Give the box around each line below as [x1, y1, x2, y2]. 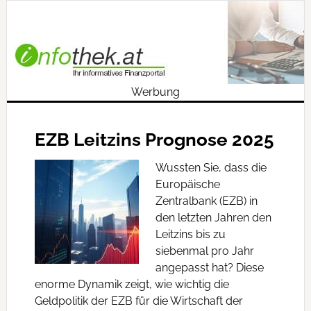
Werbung [131, 85, 180, 99]
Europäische [155, 178, 220, 191]
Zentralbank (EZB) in [155, 194, 258, 208]
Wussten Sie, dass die [155, 161, 267, 174]
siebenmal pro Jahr [155, 244, 254, 258]
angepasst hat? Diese [155, 261, 264, 274]
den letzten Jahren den [155, 211, 271, 224]
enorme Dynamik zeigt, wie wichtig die [34, 278, 229, 291]
